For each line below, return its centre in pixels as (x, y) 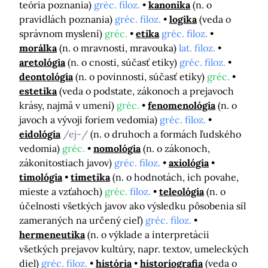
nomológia (117, 149)
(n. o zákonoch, (176, 149)
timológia (41, 177)
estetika (38, 91)
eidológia (40, 134)
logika (183, 19)
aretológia (42, 63)
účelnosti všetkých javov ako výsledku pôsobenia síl (133, 206)
